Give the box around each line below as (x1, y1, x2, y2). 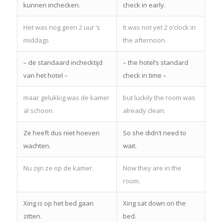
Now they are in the (122, 163, 181, 172)
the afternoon (122, 35, 165, 45)
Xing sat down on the (122, 198, 186, 208)
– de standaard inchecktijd (23, 57, 103, 67)
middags (23, 35, 49, 45)
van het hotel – (23, 70, 68, 80)
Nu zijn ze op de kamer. (23, 163, 94, 172)
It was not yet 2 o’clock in (122, 22, 196, 32)
